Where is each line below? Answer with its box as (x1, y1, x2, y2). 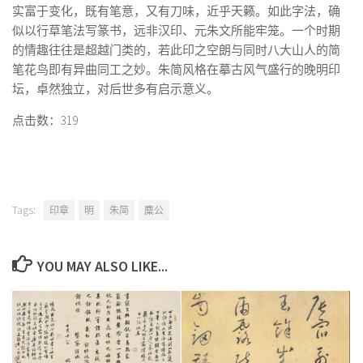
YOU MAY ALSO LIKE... (36, 257, 168, 275)
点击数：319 (12, 113, 78, 128)
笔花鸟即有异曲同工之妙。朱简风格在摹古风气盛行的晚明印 (12, 62, 340, 77)
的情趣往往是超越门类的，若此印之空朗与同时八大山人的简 (12, 42, 340, 58)
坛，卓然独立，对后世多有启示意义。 (12, 81, 219, 96)
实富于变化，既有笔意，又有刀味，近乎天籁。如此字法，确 (12, 3, 340, 19)
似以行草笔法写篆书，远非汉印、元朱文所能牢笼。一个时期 (12, 23, 340, 38)
